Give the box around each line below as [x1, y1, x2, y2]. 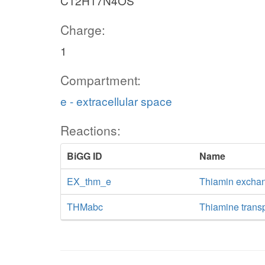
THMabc [67, 200, 103, 214]
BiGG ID [67, 149, 102, 163]
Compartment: [60, 71, 141, 89]
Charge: [60, 21, 105, 38]
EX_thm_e [67, 174, 111, 188]
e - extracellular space [60, 93, 172, 109]
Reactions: [60, 121, 121, 139]
